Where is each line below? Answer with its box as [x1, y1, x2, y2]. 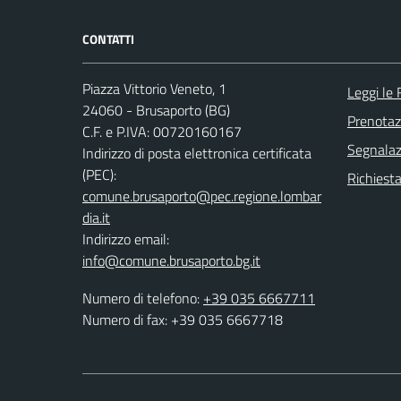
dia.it [82, 207, 110, 229]
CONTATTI [82, 30, 134, 49]
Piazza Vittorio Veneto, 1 [82, 78, 226, 100]
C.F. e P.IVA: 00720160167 [82, 121, 242, 143]
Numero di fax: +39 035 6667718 [82, 309, 283, 331]
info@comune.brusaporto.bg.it [82, 250, 260, 272]
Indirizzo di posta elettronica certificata [82, 142, 311, 165]
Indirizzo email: [82, 228, 169, 251]
